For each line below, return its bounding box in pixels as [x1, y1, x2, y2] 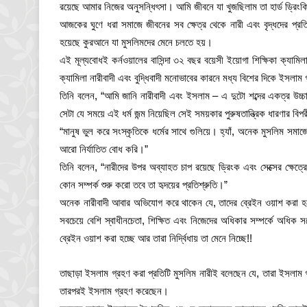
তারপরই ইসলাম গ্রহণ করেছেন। [60, 285, 169, 297]
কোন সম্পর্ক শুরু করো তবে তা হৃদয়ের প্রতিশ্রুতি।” [60, 179, 228, 191]
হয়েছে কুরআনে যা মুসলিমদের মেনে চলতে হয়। [60, 36, 212, 49]
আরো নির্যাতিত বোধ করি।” [60, 143, 148, 156]
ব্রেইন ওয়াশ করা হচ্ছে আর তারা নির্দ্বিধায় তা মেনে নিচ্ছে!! [60, 232, 252, 245]
